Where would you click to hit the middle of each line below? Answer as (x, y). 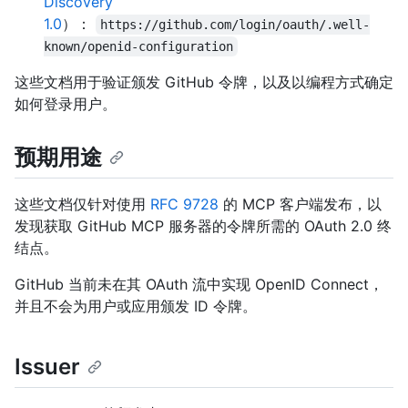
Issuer (47, 367)
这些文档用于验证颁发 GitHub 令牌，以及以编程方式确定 (204, 82)
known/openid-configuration (138, 46)
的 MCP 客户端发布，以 (300, 204)
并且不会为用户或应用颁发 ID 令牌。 (136, 306)
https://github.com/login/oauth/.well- (235, 25)
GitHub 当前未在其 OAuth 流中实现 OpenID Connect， (199, 285)
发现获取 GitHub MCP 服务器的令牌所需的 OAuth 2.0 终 (203, 226)
